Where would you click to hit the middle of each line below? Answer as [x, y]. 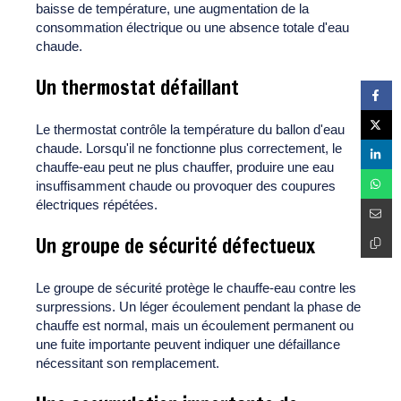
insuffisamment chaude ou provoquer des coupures [186, 186]
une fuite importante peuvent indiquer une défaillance [188, 345]
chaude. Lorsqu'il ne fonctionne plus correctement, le [189, 149]
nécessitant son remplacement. [128, 363]
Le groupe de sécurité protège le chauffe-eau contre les [196, 288]
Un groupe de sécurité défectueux [175, 246]
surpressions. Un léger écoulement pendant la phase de [198, 307]
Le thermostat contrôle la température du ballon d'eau [190, 130]
